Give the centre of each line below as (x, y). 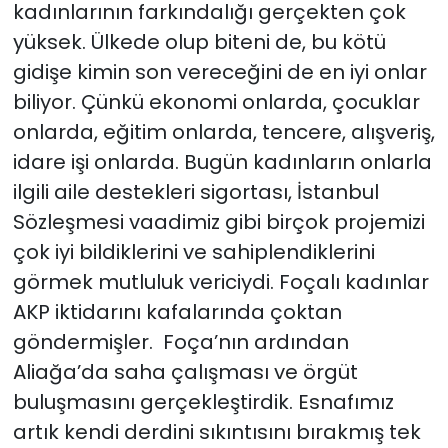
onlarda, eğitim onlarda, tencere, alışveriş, (223, 132)
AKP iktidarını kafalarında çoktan (177, 312)
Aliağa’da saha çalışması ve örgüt (185, 372)
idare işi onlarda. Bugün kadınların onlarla (222, 162)
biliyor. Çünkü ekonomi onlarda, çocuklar (216, 102)
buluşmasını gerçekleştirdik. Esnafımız (203, 402)
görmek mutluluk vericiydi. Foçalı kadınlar (220, 282)
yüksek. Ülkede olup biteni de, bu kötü (199, 42)
